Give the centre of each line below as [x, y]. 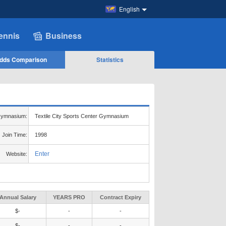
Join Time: [15, 135]
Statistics [110, 60]
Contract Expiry [121, 197]
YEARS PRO [69, 197]
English [129, 9]
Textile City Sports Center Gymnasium [82, 116]
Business [64, 36]
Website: [17, 154]
